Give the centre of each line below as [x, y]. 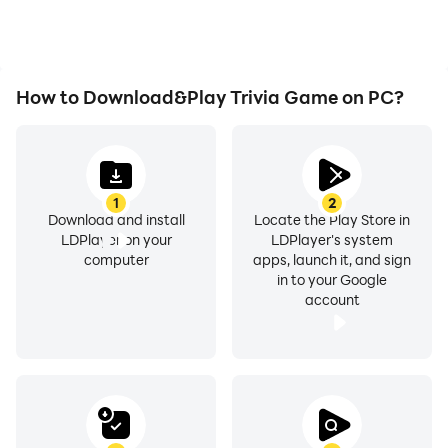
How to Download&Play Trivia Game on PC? [210, 97]
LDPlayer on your [116, 239]
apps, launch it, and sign [332, 259]
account [332, 299]
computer [116, 259]
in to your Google [332, 279]
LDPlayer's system [332, 239]
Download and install [116, 219]
